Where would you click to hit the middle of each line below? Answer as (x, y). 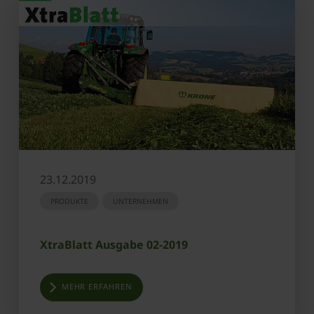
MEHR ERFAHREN (97, 286)
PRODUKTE (69, 201)
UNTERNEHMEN (141, 201)
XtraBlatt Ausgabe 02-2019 (114, 244)
